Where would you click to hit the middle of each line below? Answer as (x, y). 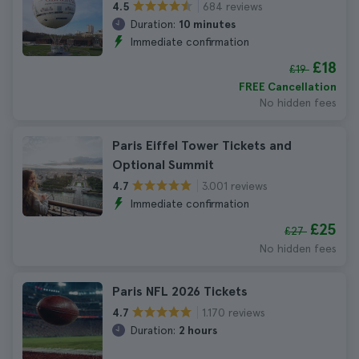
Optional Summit (163, 165)
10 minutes (207, 24)
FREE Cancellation (288, 87)
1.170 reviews (234, 312)
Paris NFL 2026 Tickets (180, 291)
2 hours (198, 330)
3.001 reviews (235, 186)
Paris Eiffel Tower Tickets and (202, 145)
